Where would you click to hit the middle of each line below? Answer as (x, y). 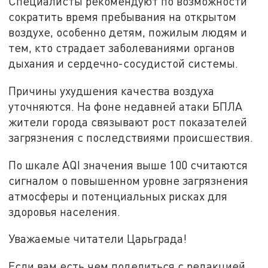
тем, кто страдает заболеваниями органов (122, 48)
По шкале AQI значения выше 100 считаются (128, 165)
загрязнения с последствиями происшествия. (131, 137)
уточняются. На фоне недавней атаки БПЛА (126, 106)
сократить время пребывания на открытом (123, 17)
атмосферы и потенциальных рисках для (118, 196)
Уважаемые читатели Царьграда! (98, 239)
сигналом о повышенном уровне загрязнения (129, 180)
